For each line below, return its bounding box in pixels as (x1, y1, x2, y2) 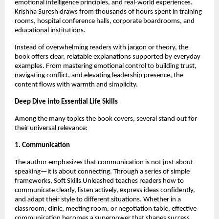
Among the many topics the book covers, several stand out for (15, 115, 197, 123)
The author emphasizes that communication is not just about (15, 158, 193, 166)
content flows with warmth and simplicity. (15, 81, 138, 88)
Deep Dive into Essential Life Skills (15, 98, 118, 106)
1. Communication (15, 141, 70, 149)
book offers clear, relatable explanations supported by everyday (15, 53, 200, 61)
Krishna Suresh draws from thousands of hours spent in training (15, 8, 202, 16)
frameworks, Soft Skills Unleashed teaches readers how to (15, 177, 184, 185)
